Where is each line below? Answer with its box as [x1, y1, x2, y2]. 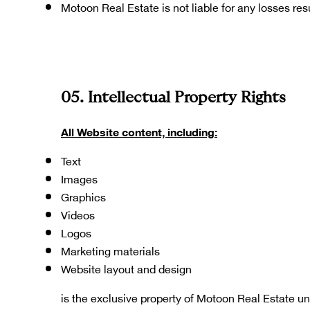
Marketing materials [61, 239, 160, 262]
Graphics [61, 185, 106, 208]
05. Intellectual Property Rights [61, 89, 286, 105]
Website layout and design [61, 257, 192, 280]
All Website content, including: [61, 120, 217, 143]
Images [61, 167, 98, 190]
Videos [61, 203, 95, 226]
